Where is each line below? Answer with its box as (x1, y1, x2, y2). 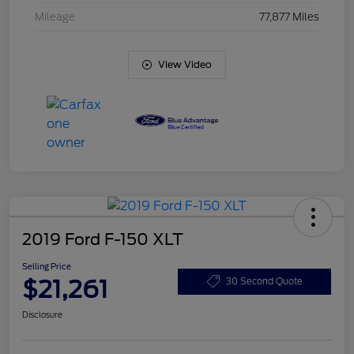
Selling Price (22, 262, 71, 272)
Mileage (35, 11, 75, 24)
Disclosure (22, 310, 62, 320)
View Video (158, 58, 212, 71)
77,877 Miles (259, 11, 319, 24)
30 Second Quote (225, 275, 303, 287)
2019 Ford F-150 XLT (22, 230, 183, 250)
